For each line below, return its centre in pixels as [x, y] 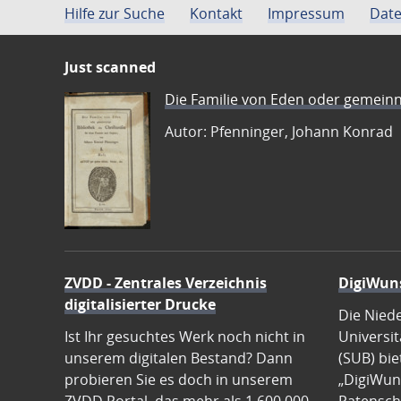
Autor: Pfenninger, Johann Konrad [279, 132]
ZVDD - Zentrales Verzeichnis [166, 283]
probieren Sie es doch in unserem [179, 380]
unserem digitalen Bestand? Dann [179, 358]
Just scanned [110, 68]
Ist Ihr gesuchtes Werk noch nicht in [185, 337]
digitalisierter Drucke [140, 305]
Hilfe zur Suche [115, 14]
